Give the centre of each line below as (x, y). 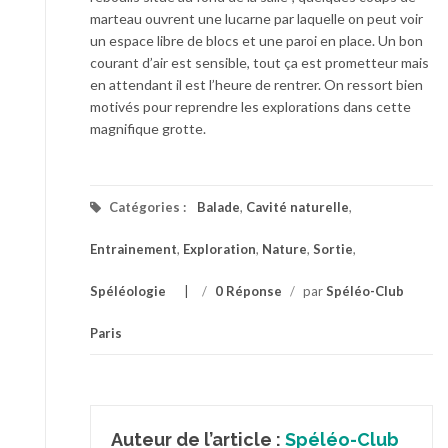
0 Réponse (248, 291)
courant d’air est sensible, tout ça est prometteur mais (259, 62)
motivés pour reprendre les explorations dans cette (250, 106)
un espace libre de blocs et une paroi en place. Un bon (256, 40)
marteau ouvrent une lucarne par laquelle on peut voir (256, 18)
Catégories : (147, 207)
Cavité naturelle (297, 207)
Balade (218, 207)
